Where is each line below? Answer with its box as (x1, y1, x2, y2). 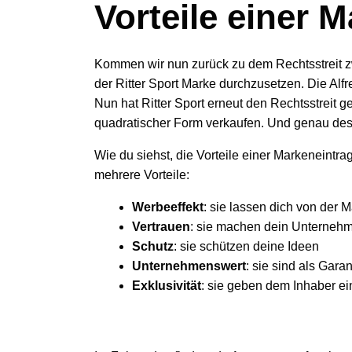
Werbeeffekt (132, 200, 203, 214)
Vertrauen (132, 220, 190, 233)
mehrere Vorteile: (94, 168, 189, 181)
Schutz (132, 240, 174, 253)
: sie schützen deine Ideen (174, 240, 319, 253)
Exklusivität (132, 279, 201, 292)
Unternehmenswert (132, 259, 246, 273)
